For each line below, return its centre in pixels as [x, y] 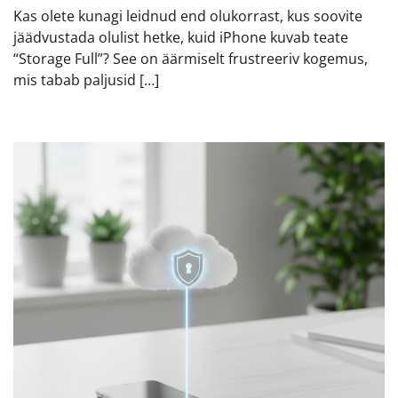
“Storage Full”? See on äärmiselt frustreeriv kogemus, [191, 59]
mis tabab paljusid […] [86, 80]
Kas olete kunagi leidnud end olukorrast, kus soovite [188, 16]
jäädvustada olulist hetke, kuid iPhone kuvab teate [181, 38]
